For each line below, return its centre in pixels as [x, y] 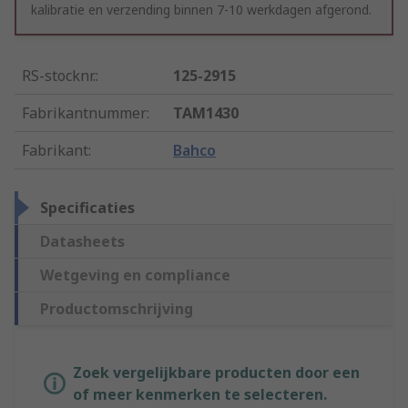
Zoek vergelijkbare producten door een [216, 373]
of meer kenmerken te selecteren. [200, 395]
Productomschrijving [117, 309]
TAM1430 [206, 113]
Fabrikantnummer [84, 113]
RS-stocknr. [59, 76]
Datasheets [82, 242]
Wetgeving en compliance [135, 275]
